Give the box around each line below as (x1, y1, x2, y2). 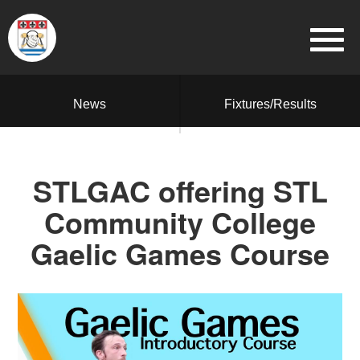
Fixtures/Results (224, 97, 317, 111)
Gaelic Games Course (31, 232, 329, 274)
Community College (44, 201, 316, 243)
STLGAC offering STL (32, 170, 328, 211)
